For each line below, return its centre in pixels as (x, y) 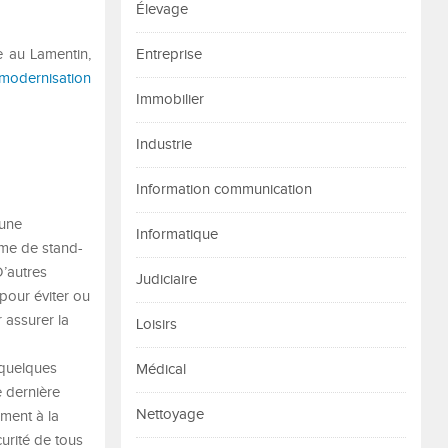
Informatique (177, 234)
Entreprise (169, 54)
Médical (161, 369)
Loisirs (156, 324)
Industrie (164, 144)
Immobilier (170, 99)
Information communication (224, 189)
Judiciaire (166, 279)
